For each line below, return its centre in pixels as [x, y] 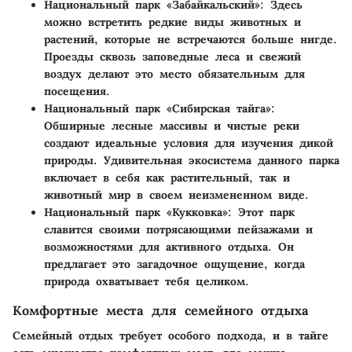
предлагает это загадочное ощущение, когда [174, 264]
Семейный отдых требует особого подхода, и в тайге [170, 336]
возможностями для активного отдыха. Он [169, 247]
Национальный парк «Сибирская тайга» [158, 109]
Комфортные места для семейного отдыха [161, 311]
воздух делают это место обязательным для [174, 74]
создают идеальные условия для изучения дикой [189, 143]
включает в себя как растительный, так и [167, 178]
